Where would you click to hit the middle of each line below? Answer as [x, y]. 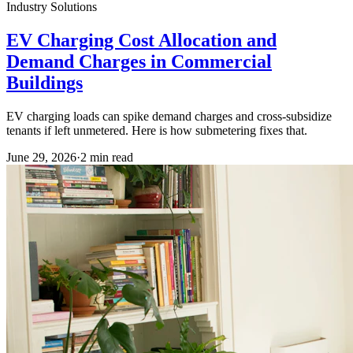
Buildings [45, 82]
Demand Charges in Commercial [139, 61]
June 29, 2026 [41, 157]
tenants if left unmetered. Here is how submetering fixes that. [157, 130]
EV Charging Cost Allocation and [141, 40]
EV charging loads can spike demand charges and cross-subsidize [169, 116]
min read [110, 157]
